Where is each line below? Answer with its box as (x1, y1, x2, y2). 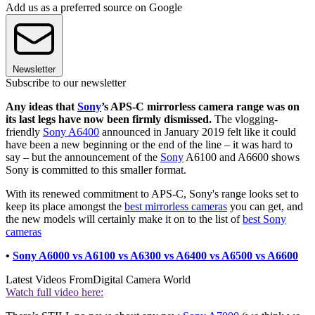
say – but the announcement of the (6, 151, 160, 164)
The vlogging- (212, 113, 278, 126)
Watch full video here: (6, 286, 103, 299)
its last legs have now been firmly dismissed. (6, 113, 212, 126)
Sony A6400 (43, 126, 99, 139)
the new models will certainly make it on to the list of (6, 213, 243, 226)
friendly (6, 126, 43, 139)
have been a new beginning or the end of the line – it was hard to (6, 139, 292, 151)
